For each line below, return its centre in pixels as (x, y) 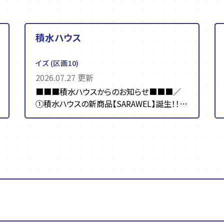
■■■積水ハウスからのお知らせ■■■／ (108, 92)
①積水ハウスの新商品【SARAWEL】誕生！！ (108, 104)
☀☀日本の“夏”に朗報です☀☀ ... (94, 116)
